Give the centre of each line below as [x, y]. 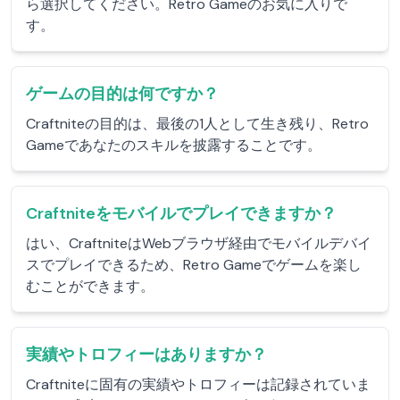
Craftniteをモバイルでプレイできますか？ [181, 213]
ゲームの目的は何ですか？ [122, 94]
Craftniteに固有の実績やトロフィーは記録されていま [198, 384]
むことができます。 [90, 286]
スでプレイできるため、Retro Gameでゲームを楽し [194, 265]
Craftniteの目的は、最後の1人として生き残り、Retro [197, 124]
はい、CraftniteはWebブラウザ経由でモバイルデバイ [199, 243]
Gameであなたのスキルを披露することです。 [174, 145]
